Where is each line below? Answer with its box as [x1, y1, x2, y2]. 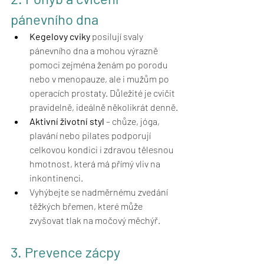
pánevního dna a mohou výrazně [29, 45, 160, 57]
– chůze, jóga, [104, 115, 161, 127]
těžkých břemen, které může [29, 200, 144, 212]
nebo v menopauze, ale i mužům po [29, 73, 171, 85]
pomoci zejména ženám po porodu [29, 59, 170, 71]
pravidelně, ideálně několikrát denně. [29, 101, 178, 113]
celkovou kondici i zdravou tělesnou [29, 144, 176, 156]
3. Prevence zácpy [11, 243, 120, 261]
